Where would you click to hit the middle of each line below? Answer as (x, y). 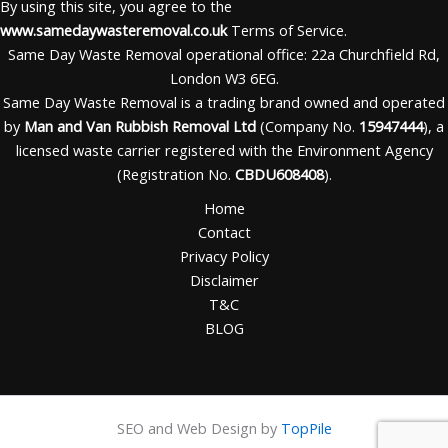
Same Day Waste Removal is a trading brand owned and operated (224, 102)
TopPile (306, 428)
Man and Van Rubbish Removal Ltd (140, 126)
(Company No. (307, 126)
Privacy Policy (224, 256)
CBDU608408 (279, 174)
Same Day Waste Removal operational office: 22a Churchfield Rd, (224, 54)
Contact (224, 232)
